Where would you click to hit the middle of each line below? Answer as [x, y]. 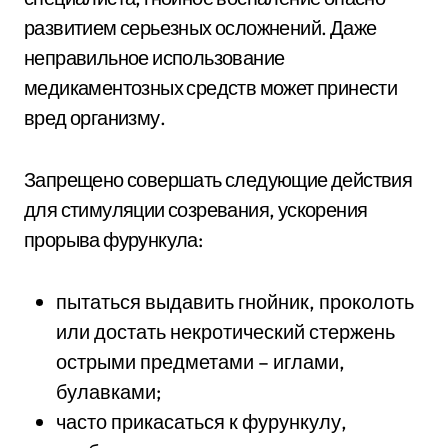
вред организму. [94, 117]
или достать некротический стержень [225, 331]
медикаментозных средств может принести [211, 87]
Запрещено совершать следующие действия [218, 179]
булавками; [108, 391]
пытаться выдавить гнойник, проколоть [235, 301]
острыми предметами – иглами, [200, 361]
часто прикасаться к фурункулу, [201, 421]
